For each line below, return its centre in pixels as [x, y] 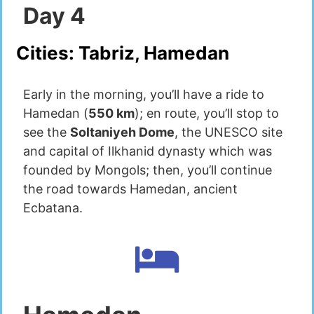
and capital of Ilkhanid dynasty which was [148, 151]
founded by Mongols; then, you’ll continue [148, 170]
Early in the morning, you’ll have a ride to [144, 95]
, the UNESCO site [228, 132]
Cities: [47, 53]
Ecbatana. [53, 208]
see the [47, 132]
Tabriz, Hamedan [154, 53]
